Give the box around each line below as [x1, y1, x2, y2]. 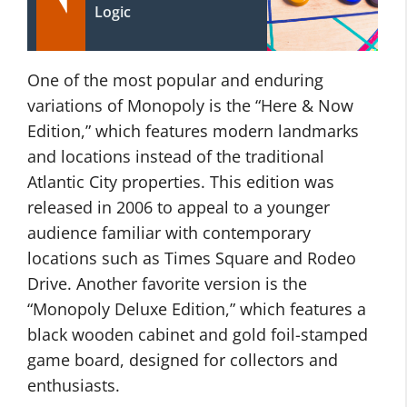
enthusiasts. [27, 374, 120, 396]
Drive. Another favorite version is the [27, 273, 307, 294]
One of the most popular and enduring [27, 69, 323, 91]
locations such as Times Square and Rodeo [27, 247, 356, 269]
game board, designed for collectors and [27, 349, 338, 371]
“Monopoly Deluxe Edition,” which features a [27, 298, 366, 320]
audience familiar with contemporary [27, 222, 311, 243]
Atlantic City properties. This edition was [27, 171, 334, 193]
